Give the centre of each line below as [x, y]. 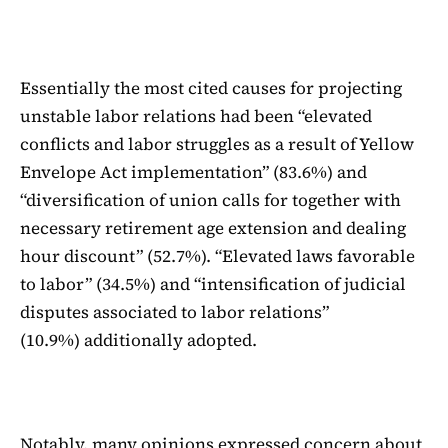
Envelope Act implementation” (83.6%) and [193, 172]
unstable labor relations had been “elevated [196, 116]
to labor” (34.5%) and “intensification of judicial [213, 284]
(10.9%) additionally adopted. [138, 340]
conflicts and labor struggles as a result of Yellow [217, 144]
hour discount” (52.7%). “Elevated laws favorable [217, 256]
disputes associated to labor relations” [176, 312]
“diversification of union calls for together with [210, 200]
